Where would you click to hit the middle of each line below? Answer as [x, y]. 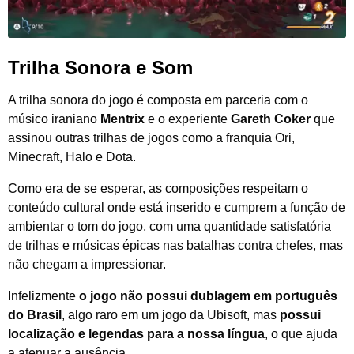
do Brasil [35, 315]
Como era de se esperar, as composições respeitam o [158, 189]
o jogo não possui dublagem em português [208, 296]
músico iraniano [54, 119]
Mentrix [122, 119]
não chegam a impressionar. [87, 265]
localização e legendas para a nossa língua [136, 334]
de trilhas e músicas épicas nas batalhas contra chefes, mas [175, 246]
